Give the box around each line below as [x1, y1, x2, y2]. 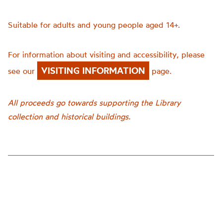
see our [8, 66, 37, 76]
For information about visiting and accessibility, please [8, 50, 205, 59]
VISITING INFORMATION [41, 65, 145, 76]
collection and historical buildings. [8, 111, 130, 121]
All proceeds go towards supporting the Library [8, 98, 181, 108]
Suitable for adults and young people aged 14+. [8, 20, 180, 30]
